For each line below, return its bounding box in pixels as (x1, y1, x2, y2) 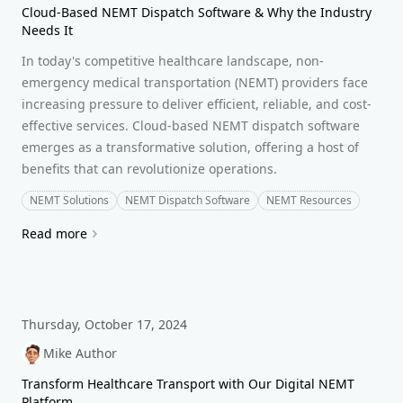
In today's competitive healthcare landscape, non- (22, 52, 324, 69)
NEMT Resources (266, 193, 352, 208)
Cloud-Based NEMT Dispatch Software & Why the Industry (22, 4, 372, 21)
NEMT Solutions (30, 193, 109, 208)
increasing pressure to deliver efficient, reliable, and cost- (22, 95, 372, 112)
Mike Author (43, 345, 117, 362)
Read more (22, 225, 87, 242)
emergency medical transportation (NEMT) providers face (22, 74, 368, 91)
